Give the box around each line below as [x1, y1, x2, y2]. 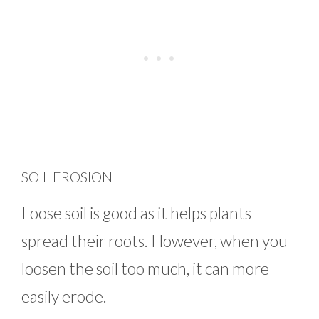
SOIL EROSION [21, 167, 113, 185]
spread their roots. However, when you [21, 230, 288, 251]
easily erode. [21, 286, 107, 306]
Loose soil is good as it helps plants [21, 202, 251, 223]
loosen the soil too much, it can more [21, 258, 269, 278]
